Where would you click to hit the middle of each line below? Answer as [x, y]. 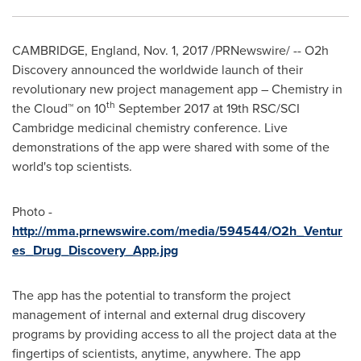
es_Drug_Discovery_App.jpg [95, 250]
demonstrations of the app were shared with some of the [171, 147]
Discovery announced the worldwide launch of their [158, 70]
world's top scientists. [72, 166]
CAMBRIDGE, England [75, 50]
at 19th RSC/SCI [255, 108]
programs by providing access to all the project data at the [174, 334]
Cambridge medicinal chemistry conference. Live [150, 128]
